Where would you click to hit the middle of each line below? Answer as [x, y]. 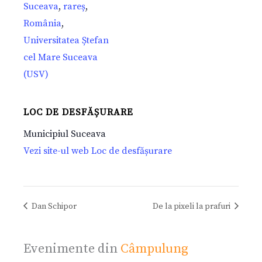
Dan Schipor [53, 206]
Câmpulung [154, 249]
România [42, 24]
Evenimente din [72, 249]
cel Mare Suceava [61, 58]
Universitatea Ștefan [66, 41]
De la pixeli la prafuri [192, 206]
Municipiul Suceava [65, 134]
